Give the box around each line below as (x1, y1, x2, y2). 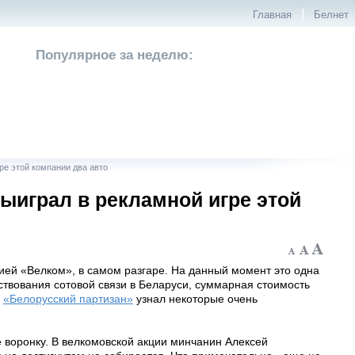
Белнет (314, 10, 349, 21)
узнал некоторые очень (133, 292, 258, 305)
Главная (253, 10, 292, 21)
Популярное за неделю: (36, 48, 193, 63)
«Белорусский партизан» (3, 292, 133, 305)
